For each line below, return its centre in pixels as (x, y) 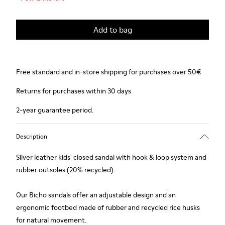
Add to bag (113, 30)
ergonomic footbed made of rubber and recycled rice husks (108, 207)
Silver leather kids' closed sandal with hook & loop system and (111, 157)
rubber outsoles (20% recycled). (66, 170)
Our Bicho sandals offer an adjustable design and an (96, 195)
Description (32, 136)
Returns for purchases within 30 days (74, 91)
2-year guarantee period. (55, 110)
